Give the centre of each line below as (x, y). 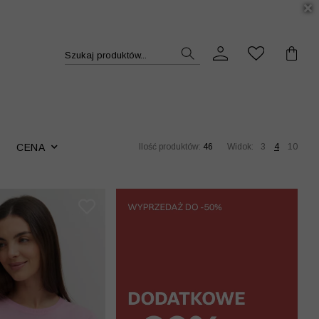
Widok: (240, 147)
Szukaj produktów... (105, 55)
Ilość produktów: (171, 147)
